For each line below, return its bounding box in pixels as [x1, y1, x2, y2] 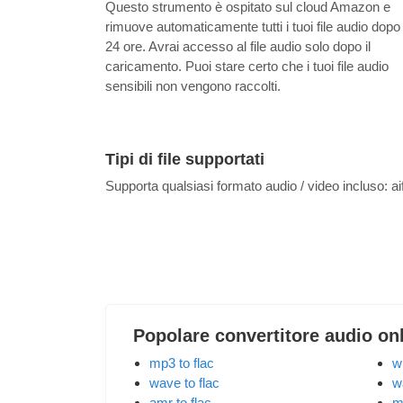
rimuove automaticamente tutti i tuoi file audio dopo [105, 19, 400, 35]
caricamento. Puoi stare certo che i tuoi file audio [105, 58, 389, 75]
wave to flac [149, 374, 219, 390]
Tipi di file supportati [105, 150, 264, 169]
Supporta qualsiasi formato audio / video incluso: [105, 177, 391, 193]
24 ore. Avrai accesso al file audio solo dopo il [105, 39, 371, 55]
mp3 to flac [149, 354, 214, 371]
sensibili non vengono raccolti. [105, 78, 281, 94]
